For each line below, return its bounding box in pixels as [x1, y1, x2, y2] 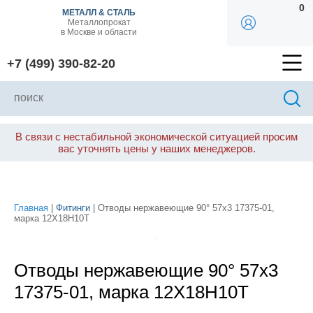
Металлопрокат [67, 17, 131, 27]
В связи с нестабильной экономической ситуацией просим [15, 131, 298, 143]
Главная [14, 203, 48, 213]
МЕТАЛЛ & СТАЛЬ [62, 8, 136, 17]
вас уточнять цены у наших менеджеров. [57, 143, 256, 154]
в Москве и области [61, 27, 137, 37]
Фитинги [56, 203, 90, 213]
